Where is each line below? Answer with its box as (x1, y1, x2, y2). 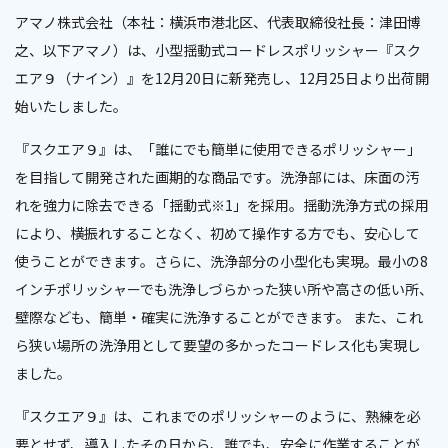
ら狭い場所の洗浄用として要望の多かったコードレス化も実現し (15, 335, 421, 355)
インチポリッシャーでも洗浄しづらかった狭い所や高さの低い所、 (15, 279, 433, 299)
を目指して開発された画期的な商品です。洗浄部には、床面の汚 (15, 167, 420, 187)
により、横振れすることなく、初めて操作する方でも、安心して (15, 223, 420, 243)
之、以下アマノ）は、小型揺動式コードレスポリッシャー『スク (15, 40, 421, 60)
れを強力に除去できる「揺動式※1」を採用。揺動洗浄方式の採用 (15, 195, 429, 215)
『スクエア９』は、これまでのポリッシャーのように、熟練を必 (15, 406, 421, 426)
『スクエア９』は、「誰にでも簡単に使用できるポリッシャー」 (15, 139, 421, 159)
